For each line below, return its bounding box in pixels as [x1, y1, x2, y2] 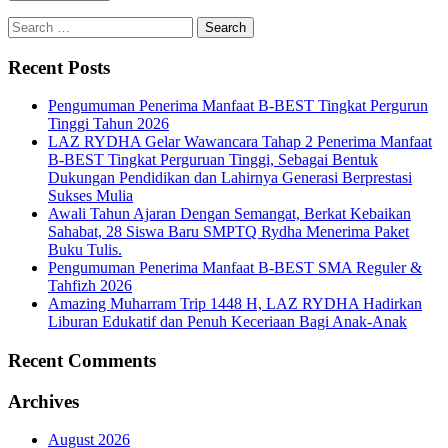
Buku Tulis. [48, 241, 122, 259]
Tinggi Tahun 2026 [48, 115, 169, 133]
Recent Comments [8, 350, 156, 372]
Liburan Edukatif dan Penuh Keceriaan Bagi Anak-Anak [48, 313, 407, 331]
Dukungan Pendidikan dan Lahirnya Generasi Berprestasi [48, 169, 412, 187]
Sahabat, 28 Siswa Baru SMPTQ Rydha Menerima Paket [48, 223, 409, 241]
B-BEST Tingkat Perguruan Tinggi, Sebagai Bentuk [48, 151, 378, 169]
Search [7, 15, 50, 33]
